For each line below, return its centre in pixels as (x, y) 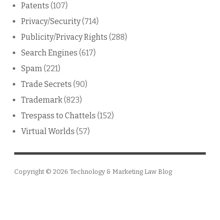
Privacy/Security (51, 21)
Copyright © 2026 (42, 171)
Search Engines (49, 53)
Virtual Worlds (48, 131)
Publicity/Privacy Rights (64, 37)
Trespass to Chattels (58, 115)
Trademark (42, 100)
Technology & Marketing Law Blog (121, 171)
